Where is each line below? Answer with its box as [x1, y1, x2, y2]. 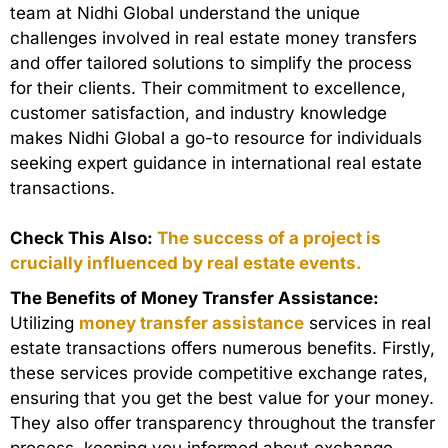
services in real [304, 313, 431, 334]
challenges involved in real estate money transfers [10, 28, 417, 49]
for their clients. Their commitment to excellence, [10, 78, 406, 99]
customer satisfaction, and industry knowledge [10, 103, 387, 124]
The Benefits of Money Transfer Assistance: [10, 288, 379, 309]
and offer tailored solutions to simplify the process [10, 53, 412, 74]
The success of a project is [157, 228, 381, 249]
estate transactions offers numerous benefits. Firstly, [10, 338, 435, 359]
